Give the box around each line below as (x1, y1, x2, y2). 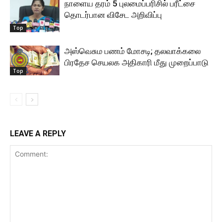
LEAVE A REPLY (10, 129, 66, 138)
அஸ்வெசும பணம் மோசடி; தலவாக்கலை (64, 46, 201, 56)
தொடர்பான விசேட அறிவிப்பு (64, 10, 162, 20)
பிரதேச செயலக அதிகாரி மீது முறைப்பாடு (64, 57, 209, 67)
